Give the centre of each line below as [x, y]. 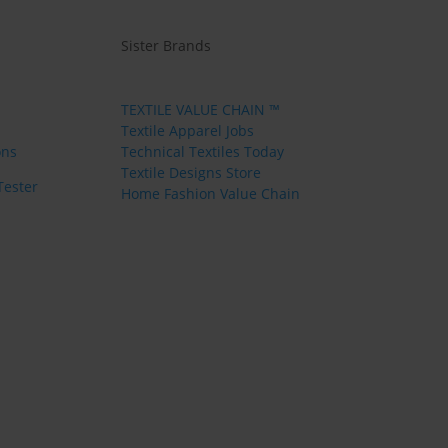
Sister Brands [165, 45]
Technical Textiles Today [202, 152]
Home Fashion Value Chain [210, 194]
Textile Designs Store [190, 173]
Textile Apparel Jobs [187, 131]
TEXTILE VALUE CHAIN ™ [200, 110]
